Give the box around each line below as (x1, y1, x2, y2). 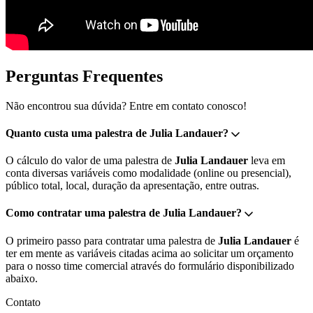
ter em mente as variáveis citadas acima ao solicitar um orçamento (6, 247, 293, 259)
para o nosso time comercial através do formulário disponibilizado (6, 259, 294, 272)
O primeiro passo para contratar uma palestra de (6, 234, 218, 247)
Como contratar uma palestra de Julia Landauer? (6, 207, 242, 219)
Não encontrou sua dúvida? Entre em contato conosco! (6, 99, 247, 112)
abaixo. (6, 272, 38, 284)
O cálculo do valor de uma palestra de (6, 154, 175, 167)
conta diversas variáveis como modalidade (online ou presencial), (6, 167, 291, 180)
